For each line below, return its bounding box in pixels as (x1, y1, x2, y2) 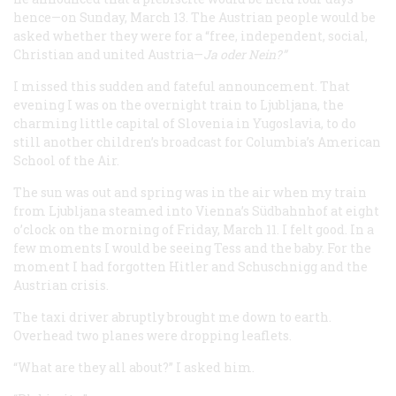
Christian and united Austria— (13, 45, 203, 63)
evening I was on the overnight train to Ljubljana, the (13, 95, 344, 113)
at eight (328, 202, 379, 219)
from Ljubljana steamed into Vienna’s (13, 202, 252, 219)
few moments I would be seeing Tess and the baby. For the (13, 239, 371, 256)
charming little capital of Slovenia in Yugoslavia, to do (13, 114, 356, 132)
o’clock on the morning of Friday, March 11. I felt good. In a (13, 220, 374, 238)
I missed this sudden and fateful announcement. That (13, 77, 350, 95)
